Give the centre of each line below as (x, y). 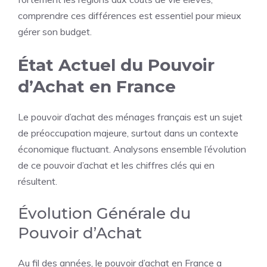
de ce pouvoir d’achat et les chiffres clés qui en (116, 165)
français (174, 117)
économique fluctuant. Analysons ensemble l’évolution (132, 149)
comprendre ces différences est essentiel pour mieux (130, 15)
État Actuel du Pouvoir (116, 65)
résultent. (38, 181)
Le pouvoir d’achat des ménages (88, 117)
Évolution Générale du (104, 213)
